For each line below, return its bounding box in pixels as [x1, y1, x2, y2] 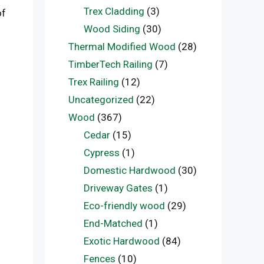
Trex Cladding [83, 5, 144, 17]
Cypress [83, 147, 120, 159]
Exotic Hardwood [83, 235, 160, 247]
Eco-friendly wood [83, 200, 165, 212]
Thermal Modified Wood [68, 41, 176, 52]
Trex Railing [68, 76, 119, 88]
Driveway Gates [83, 182, 153, 194]
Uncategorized [68, 94, 134, 105]
